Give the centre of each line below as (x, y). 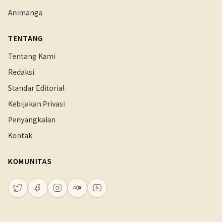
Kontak (20, 135)
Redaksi (21, 72)
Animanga (25, 12)
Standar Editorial (36, 88)
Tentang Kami (32, 56)
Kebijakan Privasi (36, 104)
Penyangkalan (32, 119)
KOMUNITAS (30, 161)
